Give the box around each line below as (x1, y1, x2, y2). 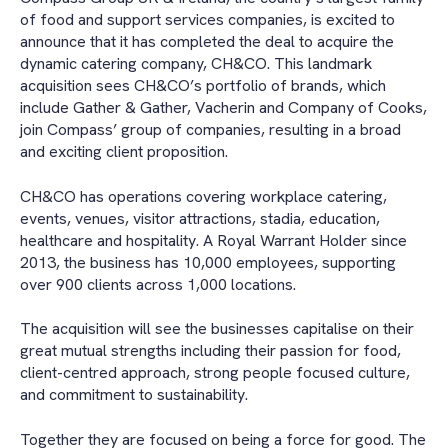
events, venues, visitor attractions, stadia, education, (20, 207, 380, 229)
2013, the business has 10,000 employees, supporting (20, 251, 396, 273)
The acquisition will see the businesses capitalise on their (20, 318, 414, 340)
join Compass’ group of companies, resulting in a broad (20, 119, 401, 141)
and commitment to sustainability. (20, 384, 256, 406)
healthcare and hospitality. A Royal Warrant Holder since (20, 229, 407, 251)
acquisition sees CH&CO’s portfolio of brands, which (20, 75, 386, 97)
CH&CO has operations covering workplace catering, (20, 185, 387, 207)
